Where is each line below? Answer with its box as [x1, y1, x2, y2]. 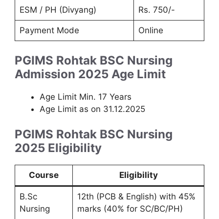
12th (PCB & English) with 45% [77, 192, 196, 202]
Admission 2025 [15, 66, 109, 81]
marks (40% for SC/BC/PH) [77, 204, 183, 214]
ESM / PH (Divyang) [19, 5, 96, 15]
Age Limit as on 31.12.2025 [40, 104, 145, 114]
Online [138, 25, 163, 36]
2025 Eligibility [15, 141, 102, 155]
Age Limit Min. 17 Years [40, 91, 131, 102]
